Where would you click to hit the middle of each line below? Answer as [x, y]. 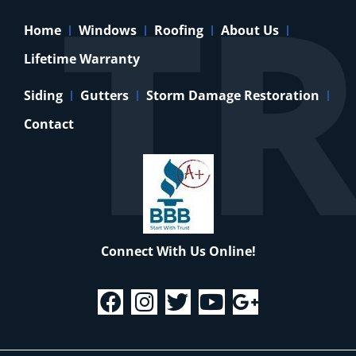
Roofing [179, 31]
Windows [108, 31]
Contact [49, 124]
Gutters [104, 96]
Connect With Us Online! [178, 252]
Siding [43, 96]
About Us [250, 31]
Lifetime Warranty [82, 59]
